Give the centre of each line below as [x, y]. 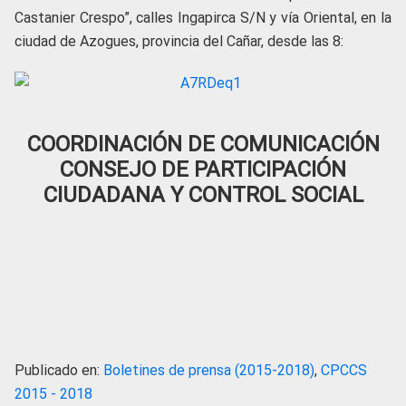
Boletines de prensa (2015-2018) [209, 370]
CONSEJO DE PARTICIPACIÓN [203, 169]
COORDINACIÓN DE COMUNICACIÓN [203, 144]
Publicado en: [59, 370]
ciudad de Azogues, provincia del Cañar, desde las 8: [179, 41]
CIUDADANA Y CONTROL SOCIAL [203, 195]
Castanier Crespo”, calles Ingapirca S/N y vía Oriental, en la [203, 18]
